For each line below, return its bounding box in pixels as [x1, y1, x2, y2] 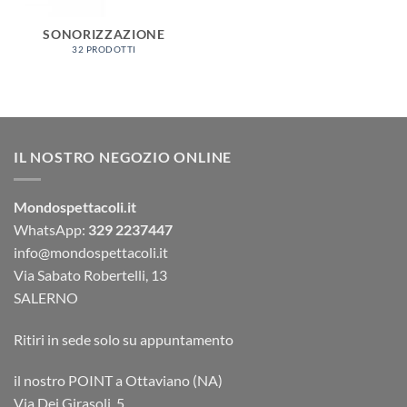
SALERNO [14, 288, 78, 306]
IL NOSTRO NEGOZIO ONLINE [14, 148, 233, 166]
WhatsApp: [14, 220, 85, 238]
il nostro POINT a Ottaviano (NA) [14, 372, 223, 390]
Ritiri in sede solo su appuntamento [14, 330, 233, 348]
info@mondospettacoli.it [14, 243, 168, 261]
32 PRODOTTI [72, 44, 136, 55]
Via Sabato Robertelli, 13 [14, 265, 167, 283]
